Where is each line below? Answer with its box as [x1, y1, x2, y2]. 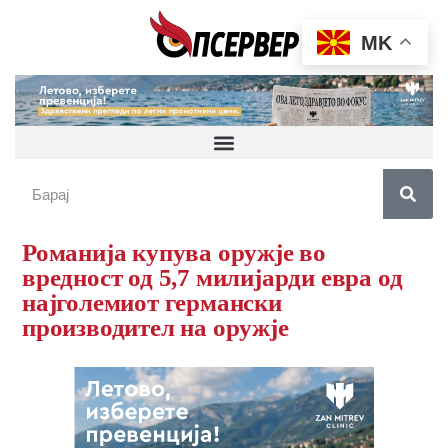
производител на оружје [22, 314, 289, 342]
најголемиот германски [22, 289, 282, 317]
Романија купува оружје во [22, 239, 326, 267]
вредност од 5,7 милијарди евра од [22, 264, 403, 292]
